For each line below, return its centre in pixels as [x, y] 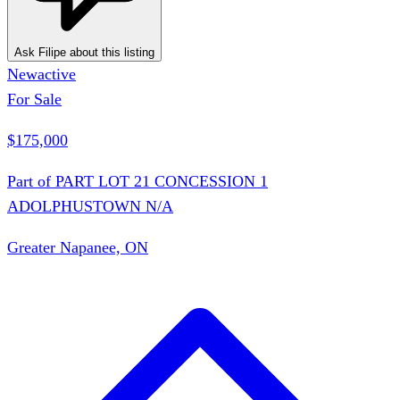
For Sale [34, 99]
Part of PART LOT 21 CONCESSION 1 [137, 181]
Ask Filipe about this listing [84, 52]
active [57, 74]
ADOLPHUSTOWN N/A [90, 206]
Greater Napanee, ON [78, 247]
